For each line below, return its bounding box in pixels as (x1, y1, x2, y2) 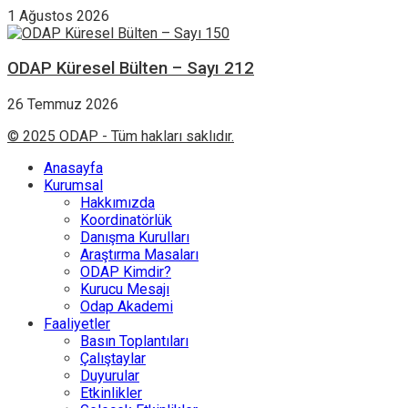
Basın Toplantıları (80, 331, 189, 350)
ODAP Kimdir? (80, 262, 171, 280)
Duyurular (80, 366, 139, 384)
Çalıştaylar (80, 349, 146, 367)
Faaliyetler (44, 314, 110, 332)
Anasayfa (44, 158, 103, 177)
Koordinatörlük (80, 210, 172, 229)
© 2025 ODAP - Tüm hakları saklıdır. (7, 127, 234, 145)
